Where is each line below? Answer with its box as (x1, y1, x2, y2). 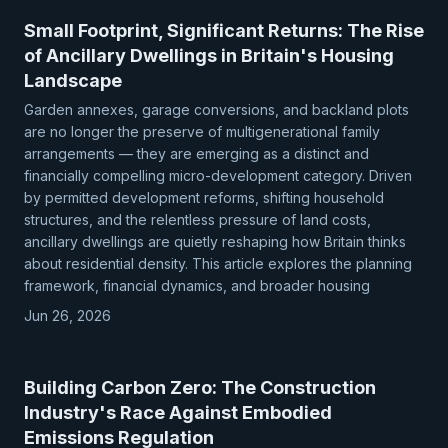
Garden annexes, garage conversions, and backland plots (24, 101, 409, 118)
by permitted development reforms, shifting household (24, 189, 384, 206)
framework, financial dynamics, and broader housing (24, 277, 370, 294)
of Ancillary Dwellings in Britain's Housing (24, 45, 394, 66)
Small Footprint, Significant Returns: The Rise (24, 20, 424, 41)
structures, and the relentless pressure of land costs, (24, 211, 371, 228)
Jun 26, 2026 (24, 307, 111, 324)
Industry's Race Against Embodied (24, 402, 332, 423)
